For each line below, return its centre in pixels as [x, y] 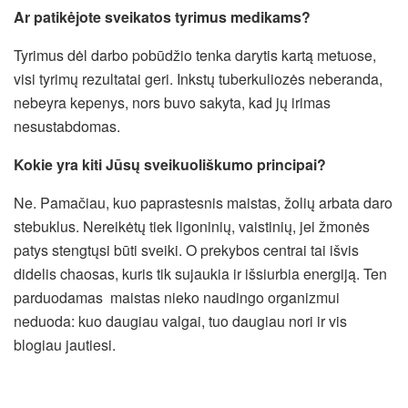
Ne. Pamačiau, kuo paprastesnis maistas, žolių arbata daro [203, 202]
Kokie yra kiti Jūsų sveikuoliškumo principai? [173, 164]
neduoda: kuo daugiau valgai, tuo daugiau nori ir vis [180, 321]
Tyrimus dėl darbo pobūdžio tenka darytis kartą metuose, [195, 55]
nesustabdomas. [67, 126]
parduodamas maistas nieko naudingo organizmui [177, 297]
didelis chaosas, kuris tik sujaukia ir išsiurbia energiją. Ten [200, 273]
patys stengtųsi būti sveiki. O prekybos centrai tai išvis [186, 250]
